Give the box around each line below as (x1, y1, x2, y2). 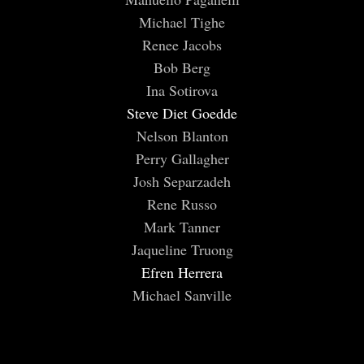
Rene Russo (147, 193, 217, 214)
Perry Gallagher (135, 148, 229, 168)
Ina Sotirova (146, 80, 218, 100)
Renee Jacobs (142, 34, 222, 54)
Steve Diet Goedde (127, 102, 237, 123)
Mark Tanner (144, 216, 220, 236)
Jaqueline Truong (131, 239, 233, 259)
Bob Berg (154, 57, 210, 77)
